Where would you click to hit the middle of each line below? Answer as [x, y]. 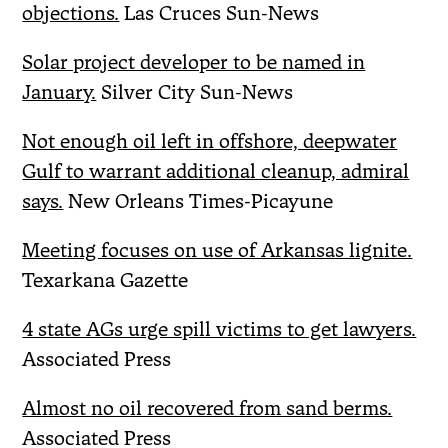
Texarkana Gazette [105, 280]
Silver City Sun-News [195, 92]
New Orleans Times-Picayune [198, 201]
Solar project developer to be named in [194, 62]
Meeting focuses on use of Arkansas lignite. [217, 250]
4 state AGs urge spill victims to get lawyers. [219, 329]
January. [59, 92]
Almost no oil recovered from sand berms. [207, 408]
